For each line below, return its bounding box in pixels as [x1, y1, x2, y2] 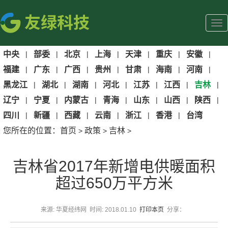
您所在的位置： [3, 126, 60, 135]
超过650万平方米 [55, 175, 173, 191]
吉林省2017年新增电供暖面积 [13, 158, 215, 175]
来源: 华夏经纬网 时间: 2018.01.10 [41, 206, 139, 213]
